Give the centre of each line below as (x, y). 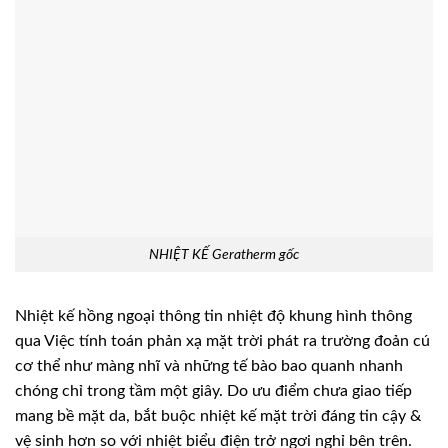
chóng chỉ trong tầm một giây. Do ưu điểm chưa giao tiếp (213, 390)
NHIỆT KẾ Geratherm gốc (224, 254)
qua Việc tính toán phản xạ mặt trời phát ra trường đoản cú (222, 340)
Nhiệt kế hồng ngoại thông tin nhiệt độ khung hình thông (213, 315)
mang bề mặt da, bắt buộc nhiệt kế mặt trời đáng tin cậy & (218, 415)
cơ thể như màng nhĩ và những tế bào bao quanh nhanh (209, 365)
